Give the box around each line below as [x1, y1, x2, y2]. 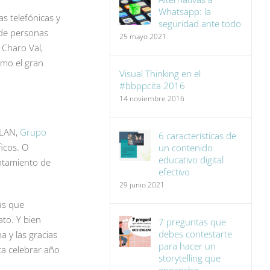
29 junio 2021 [119, 180, 165, 190]
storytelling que [159, 252, 221, 264]
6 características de [159, 130, 237, 142]
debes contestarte [159, 228, 233, 240]
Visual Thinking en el [119, 67, 201, 80]
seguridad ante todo [159, 17, 242, 30]
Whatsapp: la [159, 5, 212, 17]
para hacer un [159, 240, 216, 252]
